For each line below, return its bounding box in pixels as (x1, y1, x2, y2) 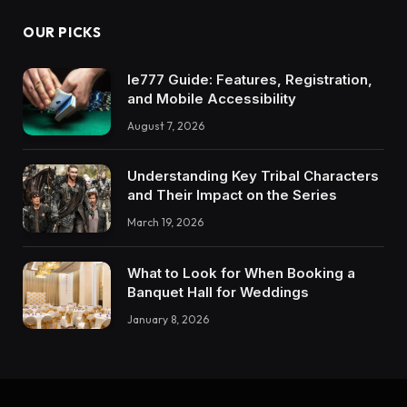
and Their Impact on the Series (127, 186, 337, 204)
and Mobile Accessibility (127, 89, 296, 107)
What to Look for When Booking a (127, 263, 355, 282)
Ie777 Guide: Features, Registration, (127, 70, 372, 88)
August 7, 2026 (127, 118, 204, 133)
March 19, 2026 (127, 215, 203, 230)
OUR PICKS (23, 23, 102, 41)
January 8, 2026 (127, 312, 209, 326)
